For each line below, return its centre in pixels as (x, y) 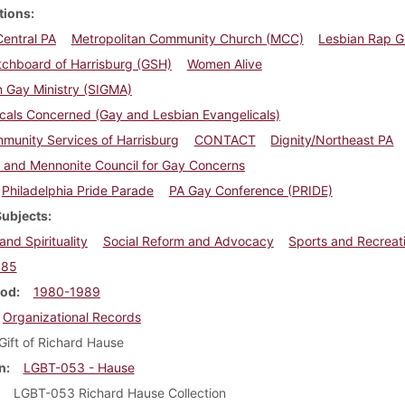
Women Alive (224, 63)
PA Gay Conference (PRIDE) (250, 190)
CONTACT (225, 139)
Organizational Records (71, 316)
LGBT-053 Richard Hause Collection (119, 392)
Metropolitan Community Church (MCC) (187, 38)
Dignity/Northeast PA (332, 139)
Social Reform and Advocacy (188, 240)
